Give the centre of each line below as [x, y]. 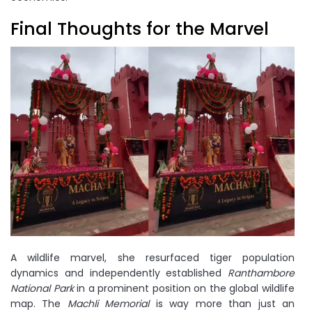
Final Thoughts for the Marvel [140, 29]
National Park [42, 288]
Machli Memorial [108, 303]
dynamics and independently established [119, 273]
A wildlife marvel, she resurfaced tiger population [153, 257]
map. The [39, 303]
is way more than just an [222, 303]
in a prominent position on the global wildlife [184, 288]
